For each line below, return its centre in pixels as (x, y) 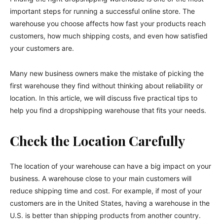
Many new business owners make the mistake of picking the (107, 73)
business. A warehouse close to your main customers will (101, 178)
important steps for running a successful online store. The (102, 11)
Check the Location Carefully (97, 140)
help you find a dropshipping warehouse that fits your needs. (108, 110)
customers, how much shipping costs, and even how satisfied (109, 36)
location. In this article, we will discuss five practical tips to (104, 98)
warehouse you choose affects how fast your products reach (108, 23)
